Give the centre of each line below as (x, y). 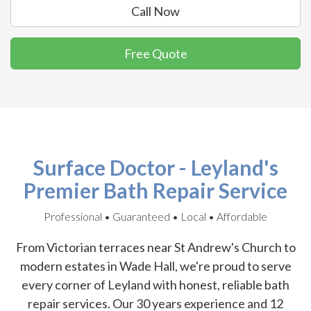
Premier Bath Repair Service (155, 190)
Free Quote (155, 53)
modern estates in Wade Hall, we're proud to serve (155, 266)
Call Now (155, 11)
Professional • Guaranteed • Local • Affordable (155, 216)
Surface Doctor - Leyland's (155, 167)
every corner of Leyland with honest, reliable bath (155, 284)
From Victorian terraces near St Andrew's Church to (155, 247)
